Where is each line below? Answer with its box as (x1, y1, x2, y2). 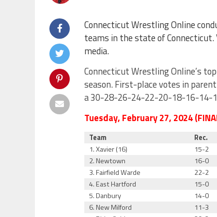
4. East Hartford (89, 179, 137, 189)
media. (84, 44, 111, 58)
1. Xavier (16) (89, 144, 128, 155)
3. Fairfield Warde (89, 167, 141, 178)
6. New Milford (89, 202, 132, 213)
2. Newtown (89, 155, 126, 166)
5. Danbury (89, 190, 122, 201)
